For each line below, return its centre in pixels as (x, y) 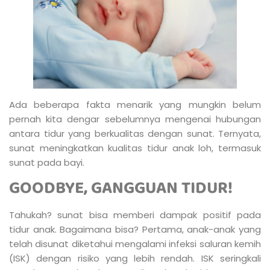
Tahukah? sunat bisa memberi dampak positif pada (135, 215)
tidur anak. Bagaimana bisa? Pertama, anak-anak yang (135, 230)
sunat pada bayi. (47, 162)
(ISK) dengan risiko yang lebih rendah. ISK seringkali (135, 259)
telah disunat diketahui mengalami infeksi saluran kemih (135, 244)
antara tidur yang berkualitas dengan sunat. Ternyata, (135, 133)
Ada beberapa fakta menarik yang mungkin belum (135, 104)
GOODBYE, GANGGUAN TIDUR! (121, 189)
